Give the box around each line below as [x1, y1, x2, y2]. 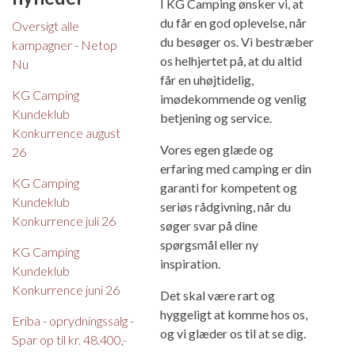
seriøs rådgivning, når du [159, 199, 291, 215]
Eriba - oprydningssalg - [12, 313, 134, 329]
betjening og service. [159, 110, 272, 126]
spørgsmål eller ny [159, 237, 258, 253]
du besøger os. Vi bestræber [159, 34, 314, 50]
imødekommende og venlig [159, 91, 307, 107]
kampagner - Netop [12, 37, 117, 53]
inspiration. [159, 256, 220, 272]
